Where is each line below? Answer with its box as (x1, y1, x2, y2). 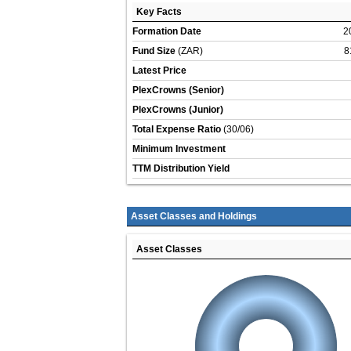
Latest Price (132, 65, 186, 77)
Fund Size (132, 45, 175, 57)
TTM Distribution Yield (132, 163, 230, 175)
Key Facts (136, 6, 182, 18)
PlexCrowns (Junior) (132, 104, 223, 116)
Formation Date (132, 26, 201, 38)
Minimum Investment (132, 143, 226, 155)
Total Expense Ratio (132, 124, 221, 136)
